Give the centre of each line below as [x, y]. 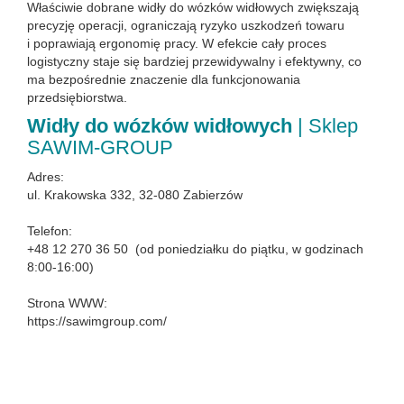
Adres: [46, 177]
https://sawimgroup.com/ [97, 321]
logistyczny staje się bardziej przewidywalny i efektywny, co [194, 61]
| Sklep [325, 126]
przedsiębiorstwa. [77, 97]
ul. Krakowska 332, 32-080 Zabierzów [135, 195]
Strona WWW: [67, 303]
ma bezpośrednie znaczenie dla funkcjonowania [164, 79]
